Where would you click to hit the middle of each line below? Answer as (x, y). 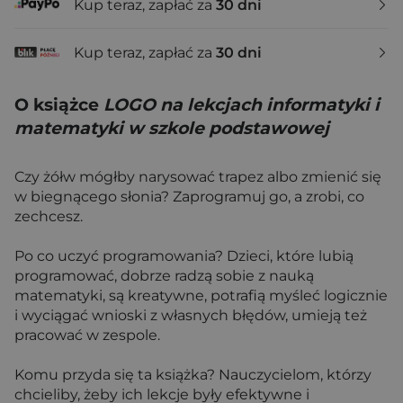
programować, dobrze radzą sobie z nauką (164, 276)
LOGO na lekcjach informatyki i (242, 105)
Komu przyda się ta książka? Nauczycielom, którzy (193, 375)
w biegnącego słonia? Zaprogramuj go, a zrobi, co (189, 197)
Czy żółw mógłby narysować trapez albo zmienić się (198, 177)
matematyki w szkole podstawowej (172, 128)
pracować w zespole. (87, 335)
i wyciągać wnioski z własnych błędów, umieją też (191, 315)
